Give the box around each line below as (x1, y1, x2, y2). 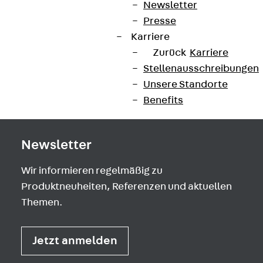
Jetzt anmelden (32, 235, 117, 247)
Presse (143, 16, 176, 26)
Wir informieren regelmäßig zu (21, 166, 163, 177)
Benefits (143, 95, 183, 106)
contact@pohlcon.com (21, 14, 132, 25)
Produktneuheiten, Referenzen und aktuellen (21, 181, 232, 193)
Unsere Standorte (143, 79, 228, 90)
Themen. (21, 197, 63, 208)
